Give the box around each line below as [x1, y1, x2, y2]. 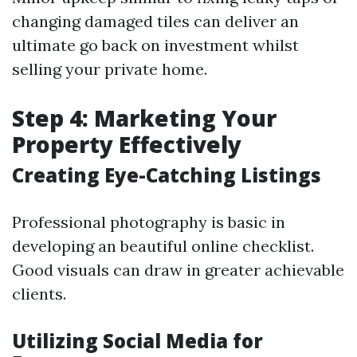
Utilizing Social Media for [12, 328, 263, 354]
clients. [12, 284, 66, 304]
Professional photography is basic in [12, 212, 285, 232]
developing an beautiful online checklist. [12, 236, 314, 256]
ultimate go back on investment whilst [12, 35, 299, 55]
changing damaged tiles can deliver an [12, 11, 299, 31]
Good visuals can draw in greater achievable [12, 260, 344, 280]
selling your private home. [12, 59, 207, 79]
